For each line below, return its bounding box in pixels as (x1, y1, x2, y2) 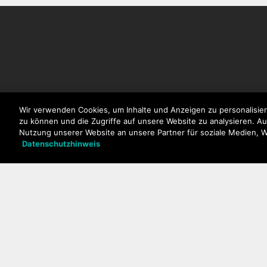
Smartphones (162, 135, 222, 147)
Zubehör (162, 173, 200, 185)
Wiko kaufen (162, 192, 218, 204)
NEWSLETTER (25, 110, 85, 120)
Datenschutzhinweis (22, 139, 100, 148)
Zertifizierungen (162, 211, 234, 223)
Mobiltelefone (162, 154, 224, 166)
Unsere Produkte (162, 110, 234, 120)
